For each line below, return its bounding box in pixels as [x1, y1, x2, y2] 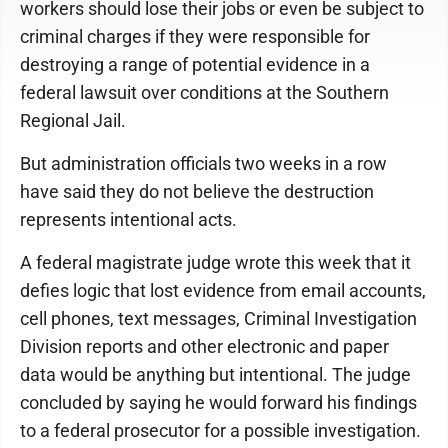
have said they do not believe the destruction [20, 181, 374, 202]
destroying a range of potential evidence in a [20, 54, 370, 75]
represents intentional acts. [20, 209, 237, 230]
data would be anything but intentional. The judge [20, 364, 411, 385]
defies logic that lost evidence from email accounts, [20, 280, 426, 301]
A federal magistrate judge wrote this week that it [20, 252, 411, 273]
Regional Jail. [20, 110, 126, 131]
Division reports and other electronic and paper [20, 336, 389, 357]
